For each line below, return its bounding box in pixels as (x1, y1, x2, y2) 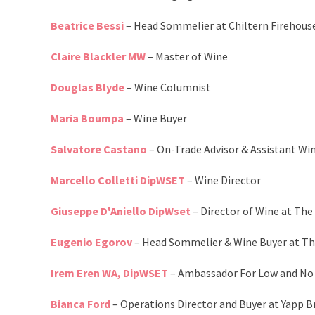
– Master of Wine (146, 49, 228, 64)
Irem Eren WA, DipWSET (51, 266, 168, 281)
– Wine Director (185, 173, 261, 188)
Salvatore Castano (51, 142, 147, 157)
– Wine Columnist (124, 80, 211, 95)
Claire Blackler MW (51, 49, 146, 64)
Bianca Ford (51, 297, 110, 311)
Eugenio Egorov (51, 235, 132, 250)
